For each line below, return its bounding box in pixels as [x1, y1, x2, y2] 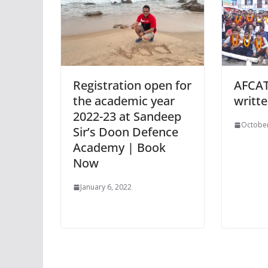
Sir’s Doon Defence [73, 124, 178, 141]
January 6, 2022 [80, 182, 132, 193]
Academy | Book [73, 139, 166, 156]
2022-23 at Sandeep [73, 108, 181, 125]
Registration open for [73, 77, 191, 94]
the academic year [73, 93, 175, 109]
